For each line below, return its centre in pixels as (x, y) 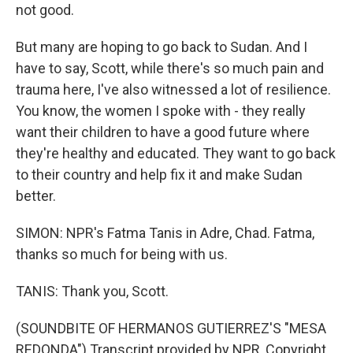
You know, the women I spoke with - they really (161, 111)
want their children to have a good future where (163, 132)
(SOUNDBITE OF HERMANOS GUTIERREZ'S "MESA (171, 328)
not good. (45, 10)
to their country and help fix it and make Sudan (159, 175)
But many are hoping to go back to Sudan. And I (162, 47)
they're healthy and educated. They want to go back (176, 153)
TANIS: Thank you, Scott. (92, 291)
